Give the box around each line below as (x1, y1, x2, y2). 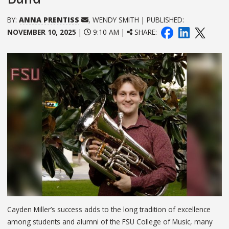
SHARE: (132, 27, 159, 37)
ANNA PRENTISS (19, 14, 79, 25)
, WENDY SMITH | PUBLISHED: (88, 14, 184, 25)
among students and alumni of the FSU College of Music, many (7, 216, 213, 226)
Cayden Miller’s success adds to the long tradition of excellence (7, 204, 211, 214)
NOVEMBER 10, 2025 (7, 27, 76, 37)
